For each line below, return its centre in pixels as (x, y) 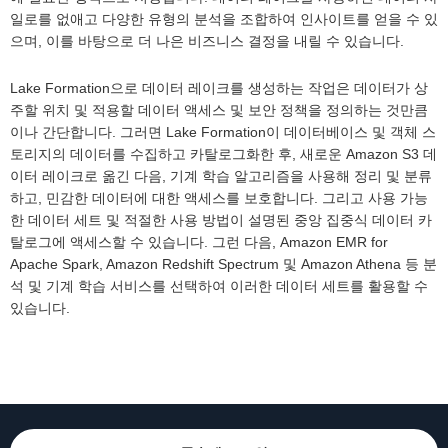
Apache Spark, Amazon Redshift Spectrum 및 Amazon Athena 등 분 (223, 264)
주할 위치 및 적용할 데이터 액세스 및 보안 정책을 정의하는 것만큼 (219, 110)
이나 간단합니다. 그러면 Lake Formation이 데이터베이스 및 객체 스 (223, 132)
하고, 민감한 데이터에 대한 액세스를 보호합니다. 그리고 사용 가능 (219, 198)
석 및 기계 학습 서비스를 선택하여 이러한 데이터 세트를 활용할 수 (219, 286)
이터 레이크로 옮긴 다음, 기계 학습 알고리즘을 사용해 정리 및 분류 (221, 176)
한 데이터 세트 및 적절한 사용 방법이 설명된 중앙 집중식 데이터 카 (221, 220)
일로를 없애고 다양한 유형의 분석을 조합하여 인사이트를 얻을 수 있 (224, 19)
